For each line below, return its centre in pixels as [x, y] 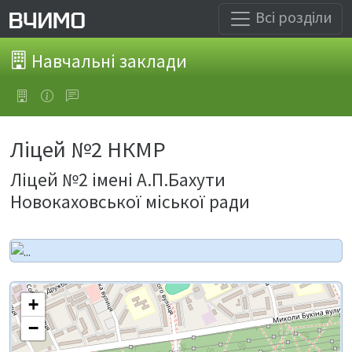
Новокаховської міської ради [130, 202]
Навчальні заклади [107, 60]
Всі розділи [292, 16]
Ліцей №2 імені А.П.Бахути [118, 180]
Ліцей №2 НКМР [88, 149]
